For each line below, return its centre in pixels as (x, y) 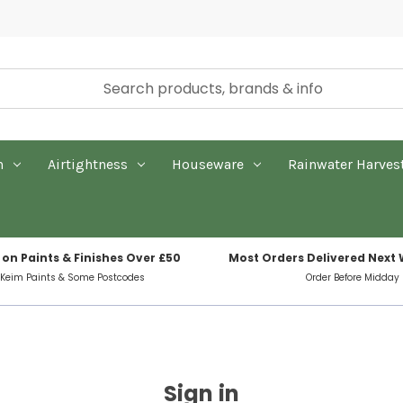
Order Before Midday (353, 277)
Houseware (207, 164)
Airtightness (87, 164)
